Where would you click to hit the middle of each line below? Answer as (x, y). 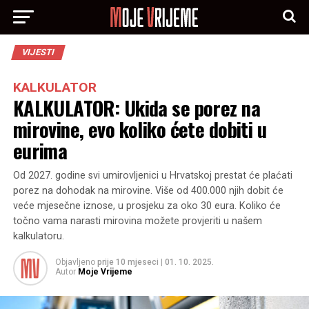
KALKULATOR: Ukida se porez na (136, 108)
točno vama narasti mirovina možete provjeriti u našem (137, 221)
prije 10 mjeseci (128, 262)
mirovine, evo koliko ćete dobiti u (140, 129)
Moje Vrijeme (105, 272)
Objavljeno (75, 262)
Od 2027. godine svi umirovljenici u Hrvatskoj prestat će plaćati (152, 176)
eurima (40, 150)
